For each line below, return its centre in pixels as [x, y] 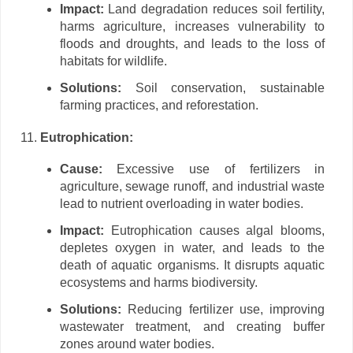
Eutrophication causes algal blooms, [214, 231]
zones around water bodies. [137, 344]
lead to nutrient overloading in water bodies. [181, 204]
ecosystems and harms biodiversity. [158, 283]
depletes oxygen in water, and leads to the [192, 248]
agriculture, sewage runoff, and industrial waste [192, 187]
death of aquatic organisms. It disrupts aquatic [192, 266]
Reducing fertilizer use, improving [223, 310]
